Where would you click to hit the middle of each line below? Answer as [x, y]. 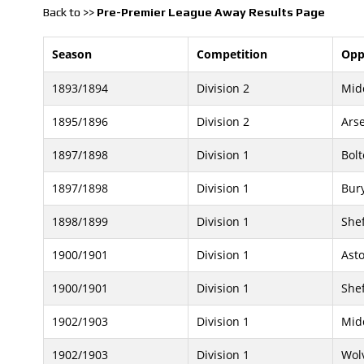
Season [72, 54]
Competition [232, 54]
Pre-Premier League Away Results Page [211, 13]
